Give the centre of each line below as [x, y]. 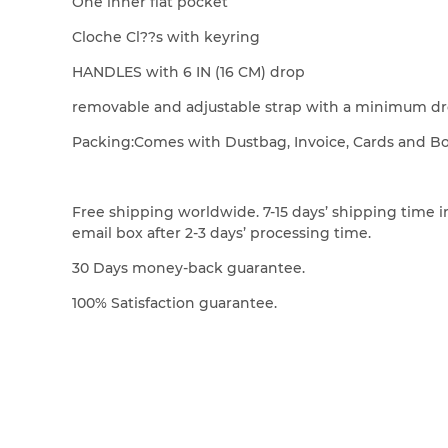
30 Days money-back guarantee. [188, 268]
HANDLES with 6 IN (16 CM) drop [188, 72]
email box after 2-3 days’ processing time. [221, 233]
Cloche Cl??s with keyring [166, 37]
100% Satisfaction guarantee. [174, 303]
